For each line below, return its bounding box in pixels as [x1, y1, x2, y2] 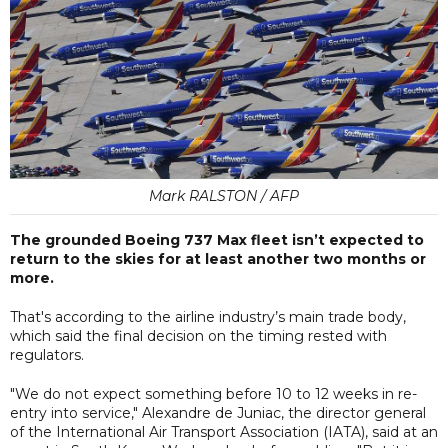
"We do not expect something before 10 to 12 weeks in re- [10, 384, 417, 403]
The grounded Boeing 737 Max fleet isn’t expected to [10, 230, 424, 249]
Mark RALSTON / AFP [149, 186, 299, 205]
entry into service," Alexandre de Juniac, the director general [10, 403, 426, 422]
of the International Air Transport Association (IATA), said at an [10, 422, 438, 441]
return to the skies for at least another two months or [10, 249, 426, 268]
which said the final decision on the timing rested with [10, 326, 387, 345]
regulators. [10, 345, 84, 364]
